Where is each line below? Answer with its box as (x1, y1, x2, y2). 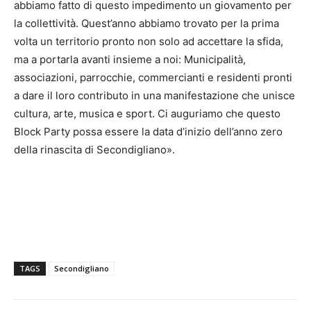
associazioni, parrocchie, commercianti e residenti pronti (14, 71, 292, 85)
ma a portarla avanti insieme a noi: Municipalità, (14, 53, 246, 67)
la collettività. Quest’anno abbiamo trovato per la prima (14, 17, 279, 31)
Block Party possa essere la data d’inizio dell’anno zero (14, 125, 283, 139)
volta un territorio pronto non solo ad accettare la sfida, (14, 35, 283, 49)
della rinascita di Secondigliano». (14, 143, 175, 157)
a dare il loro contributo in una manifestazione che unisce (14, 89, 295, 103)
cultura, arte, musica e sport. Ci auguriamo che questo (14, 107, 280, 121)
